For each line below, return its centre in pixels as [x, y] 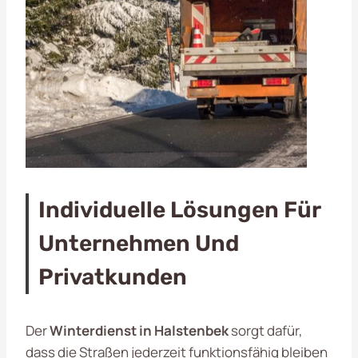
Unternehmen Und [139, 243]
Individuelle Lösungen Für [179, 209]
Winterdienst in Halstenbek [139, 330]
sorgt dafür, [266, 330]
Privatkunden [113, 276]
